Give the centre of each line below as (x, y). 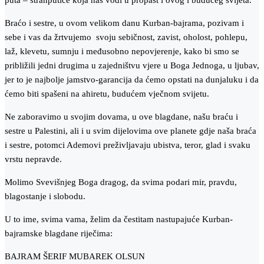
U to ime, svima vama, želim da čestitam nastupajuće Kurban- (119, 220)
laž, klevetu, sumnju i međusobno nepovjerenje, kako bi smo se (122, 52)
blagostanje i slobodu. (45, 197)
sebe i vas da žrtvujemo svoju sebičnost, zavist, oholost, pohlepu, (126, 37)
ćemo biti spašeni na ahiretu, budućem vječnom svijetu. (107, 94)
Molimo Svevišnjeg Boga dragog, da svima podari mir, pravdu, (121, 182)
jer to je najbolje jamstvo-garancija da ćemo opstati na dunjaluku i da (132, 80)
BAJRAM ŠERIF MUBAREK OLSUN (75, 257)
